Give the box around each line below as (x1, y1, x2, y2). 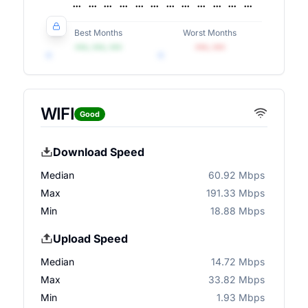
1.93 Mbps (217, 291, 265, 303)
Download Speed (52, 145, 144, 159)
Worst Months (183, 27, 237, 38)
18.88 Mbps (210, 205, 265, 217)
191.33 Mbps (206, 187, 265, 199)
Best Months (74, 27, 122, 38)
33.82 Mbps (208, 274, 265, 285)
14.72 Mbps (211, 256, 265, 267)
